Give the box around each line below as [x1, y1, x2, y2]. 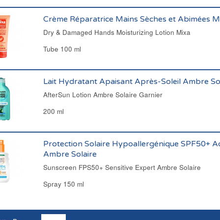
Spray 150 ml [43, 179, 84, 189]
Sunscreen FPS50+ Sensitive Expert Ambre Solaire [43, 163, 201, 172]
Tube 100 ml [43, 44, 81, 54]
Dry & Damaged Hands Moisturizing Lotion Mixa [43, 27, 191, 37]
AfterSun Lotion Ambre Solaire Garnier [43, 90, 163, 99]
